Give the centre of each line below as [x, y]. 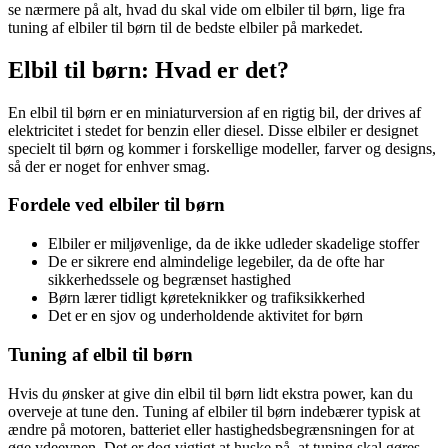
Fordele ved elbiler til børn [116, 205]
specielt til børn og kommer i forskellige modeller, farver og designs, [222, 148]
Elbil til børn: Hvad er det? [148, 69]
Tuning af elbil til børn [100, 354]
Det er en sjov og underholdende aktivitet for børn [205, 316]
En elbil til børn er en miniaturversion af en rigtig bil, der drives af [214, 112]
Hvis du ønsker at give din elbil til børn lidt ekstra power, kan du [210, 393]
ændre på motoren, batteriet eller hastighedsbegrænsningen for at [211, 429]
